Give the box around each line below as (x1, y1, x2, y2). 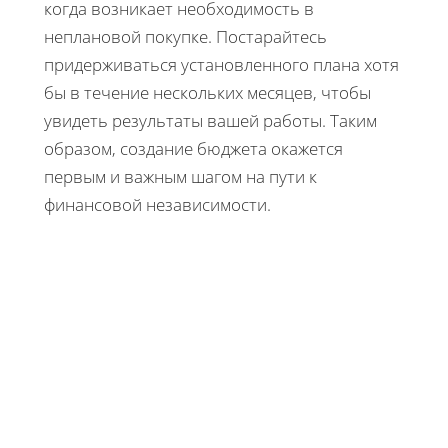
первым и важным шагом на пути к (44, 164, 317, 188)
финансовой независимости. (44, 192, 271, 216)
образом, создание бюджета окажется (44, 136, 343, 160)
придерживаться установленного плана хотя (44, 52, 399, 76)
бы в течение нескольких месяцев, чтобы (44, 80, 371, 104)
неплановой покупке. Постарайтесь (44, 24, 327, 48)
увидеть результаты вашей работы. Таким (44, 108, 377, 132)
